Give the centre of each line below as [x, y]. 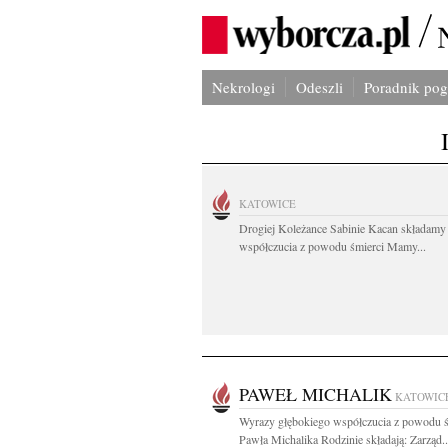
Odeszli [319, 87]
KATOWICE [267, 203]
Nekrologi [243, 87]
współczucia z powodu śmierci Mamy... [332, 246]
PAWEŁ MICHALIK [315, 394]
